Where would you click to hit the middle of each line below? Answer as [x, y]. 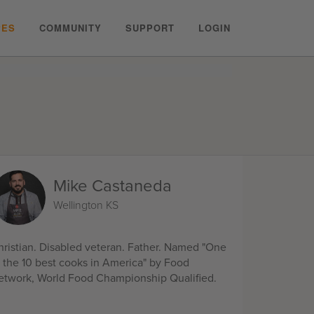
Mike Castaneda [113, 186]
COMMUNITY [70, 28]
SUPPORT [150, 28]
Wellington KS [86, 205]
